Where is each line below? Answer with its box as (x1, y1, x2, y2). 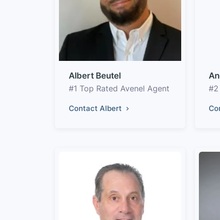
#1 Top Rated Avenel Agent (69, 83, 169, 93)
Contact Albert (69, 104, 124, 113)
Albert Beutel (69, 71, 121, 81)
